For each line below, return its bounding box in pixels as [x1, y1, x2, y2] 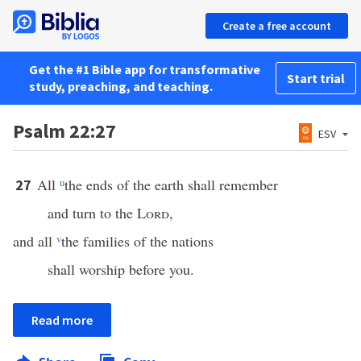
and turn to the [47, 203, 137, 222]
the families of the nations [61, 231, 214, 251]
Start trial [287, 70, 345, 86]
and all [13, 231, 56, 251]
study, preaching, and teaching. [29, 78, 213, 94]
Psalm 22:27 [13, 118, 116, 143]
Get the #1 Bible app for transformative [29, 61, 260, 77]
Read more [31, 312, 93, 328]
